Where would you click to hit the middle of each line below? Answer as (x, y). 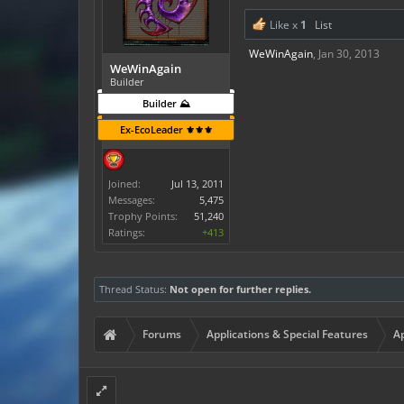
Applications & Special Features (287, 334)
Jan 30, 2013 (349, 54)
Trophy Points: (143, 216)
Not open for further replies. (240, 289)
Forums (162, 334)
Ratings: (127, 232)
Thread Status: (133, 289)
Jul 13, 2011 (197, 184)
